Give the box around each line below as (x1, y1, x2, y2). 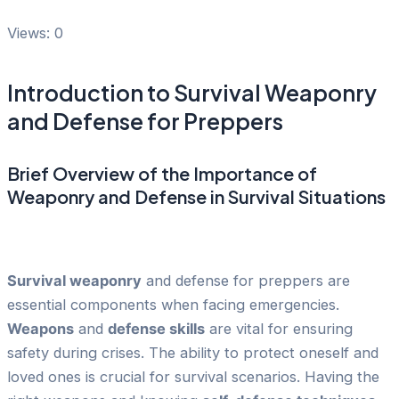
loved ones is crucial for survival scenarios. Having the (7, 367, 379, 386)
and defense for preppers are (142, 271, 350, 289)
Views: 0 (7, 23, 63, 42)
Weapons (7, 319, 74, 338)
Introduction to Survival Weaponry (7, 78, 377, 108)
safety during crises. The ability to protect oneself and (7, 343, 379, 362)
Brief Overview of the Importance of (7, 162, 317, 185)
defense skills (108, 319, 205, 338)
